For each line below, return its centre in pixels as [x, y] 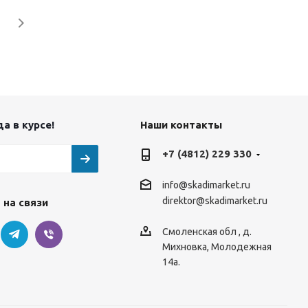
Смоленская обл [200, 231]
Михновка [184, 246]
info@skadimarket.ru [206, 185]
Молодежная [241, 246]
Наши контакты [181, 125]
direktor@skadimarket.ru [214, 201]
